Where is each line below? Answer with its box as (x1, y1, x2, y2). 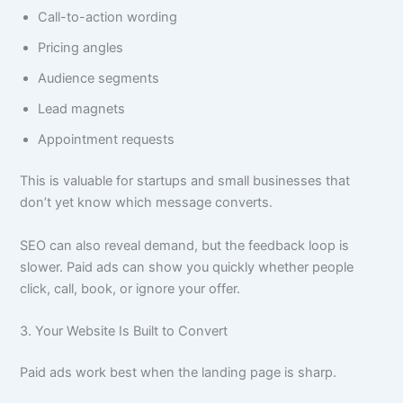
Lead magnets (38, 101, 126, 118)
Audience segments (38, 70, 160, 87)
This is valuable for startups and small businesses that (20, 173, 351, 190)
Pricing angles (38, 40, 124, 57)
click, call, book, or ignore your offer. (20, 280, 241, 297)
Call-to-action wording (38, 9, 178, 26)
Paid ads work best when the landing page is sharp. (20, 363, 337, 381)
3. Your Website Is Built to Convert (20, 322, 228, 339)
